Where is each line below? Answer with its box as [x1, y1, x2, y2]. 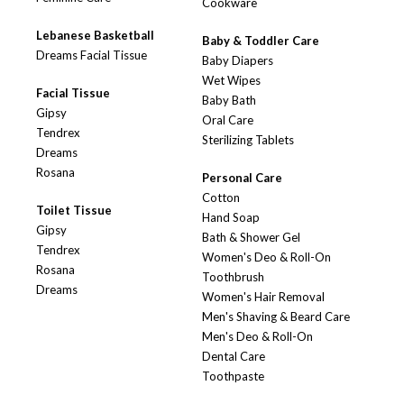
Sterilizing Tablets [202, 133, 294, 148]
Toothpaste [202, 369, 264, 384]
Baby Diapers [202, 53, 273, 69]
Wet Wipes [202, 73, 261, 88]
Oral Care [202, 113, 253, 128]
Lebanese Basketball [36, 28, 154, 43]
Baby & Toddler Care [202, 33, 319, 49]
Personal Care [202, 170, 282, 186]
